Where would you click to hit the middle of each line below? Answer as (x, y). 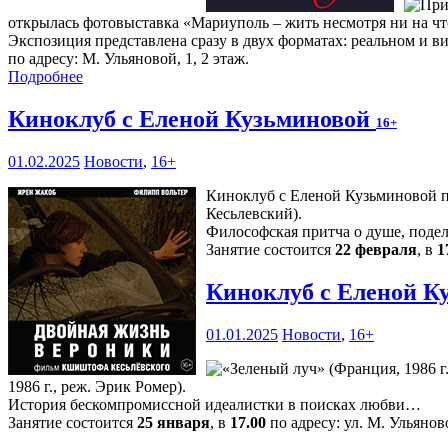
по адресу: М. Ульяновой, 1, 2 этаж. (128, 59)
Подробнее (45, 77)
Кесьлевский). (254, 214)
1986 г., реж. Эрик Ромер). (97, 387)
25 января (173, 423)
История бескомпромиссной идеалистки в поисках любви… (214, 405)
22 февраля (376, 250)
